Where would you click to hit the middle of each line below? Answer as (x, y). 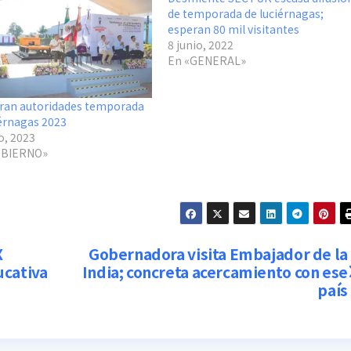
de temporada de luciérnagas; (245, 14)
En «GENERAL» (206, 61)
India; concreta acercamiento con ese (215, 271)
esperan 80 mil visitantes (233, 29)
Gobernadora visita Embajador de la (218, 253)
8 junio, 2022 (200, 45)
